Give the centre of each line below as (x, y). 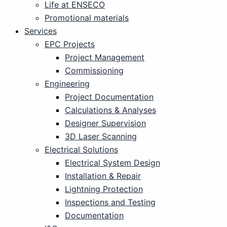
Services (41, 31)
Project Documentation (109, 97)
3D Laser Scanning (101, 136)
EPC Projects (70, 44)
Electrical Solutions (81, 149)
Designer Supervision (105, 123)
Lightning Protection (104, 189)
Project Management (105, 57)
